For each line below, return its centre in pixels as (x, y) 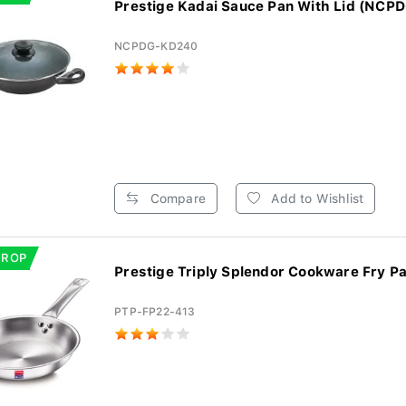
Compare (176, 198)
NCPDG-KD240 (156, 46)
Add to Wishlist (316, 198)
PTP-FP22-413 (155, 312)
